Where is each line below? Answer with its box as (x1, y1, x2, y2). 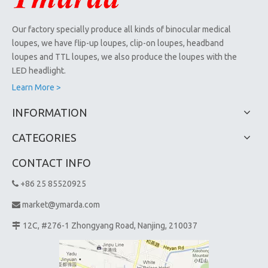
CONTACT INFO (12, 156, 91, 169)
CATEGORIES (12, 131, 77, 144)
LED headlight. (12, 65, 66, 75)
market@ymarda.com (22, 199, 100, 209)
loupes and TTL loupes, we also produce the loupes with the (12, 51, 237, 62)
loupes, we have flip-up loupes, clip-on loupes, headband (12, 38, 224, 48)
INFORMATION (12, 106, 87, 118)
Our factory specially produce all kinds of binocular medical (12, 24, 231, 34)
